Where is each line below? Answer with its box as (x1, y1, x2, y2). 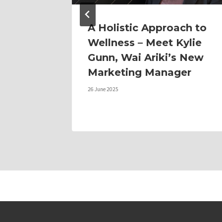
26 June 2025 (88, 86, 118, 93)
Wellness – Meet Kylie (88, 37, 202, 49)
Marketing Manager (88, 66, 191, 79)
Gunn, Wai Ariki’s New (88, 52, 204, 64)
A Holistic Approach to (88, 22, 207, 34)
